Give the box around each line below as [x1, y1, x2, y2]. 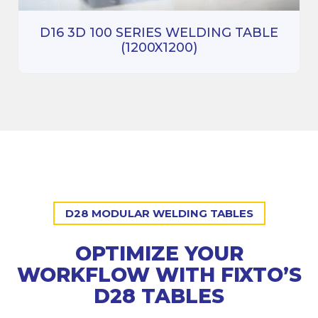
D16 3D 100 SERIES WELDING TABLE [40, 24, 278, 40]
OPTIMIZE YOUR [75, 241, 243, 265]
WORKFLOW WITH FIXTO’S [16, 262, 302, 287]
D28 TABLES [94, 283, 224, 308]
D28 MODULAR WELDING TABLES [65, 206, 253, 220]
